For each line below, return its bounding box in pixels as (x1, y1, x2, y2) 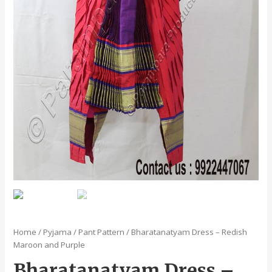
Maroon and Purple (13, 239, 86, 250)
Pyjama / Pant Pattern (43, 226, 125, 237)
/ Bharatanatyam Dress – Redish (124, 226, 248, 237)
